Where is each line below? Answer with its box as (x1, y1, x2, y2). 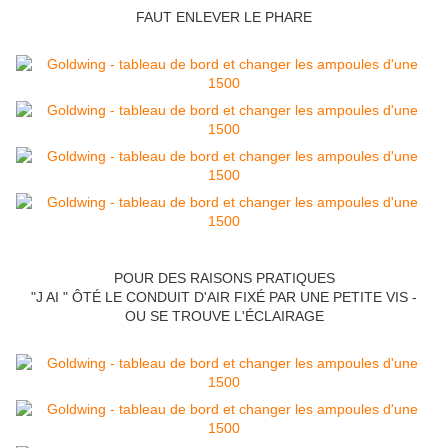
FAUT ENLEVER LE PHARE (136, 9, 312, 26)
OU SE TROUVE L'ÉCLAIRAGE (124, 308, 324, 325)
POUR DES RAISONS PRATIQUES (113, 270, 335, 287)
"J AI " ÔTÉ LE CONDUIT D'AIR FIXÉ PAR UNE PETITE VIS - (31, 289, 417, 306)
